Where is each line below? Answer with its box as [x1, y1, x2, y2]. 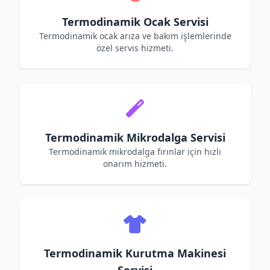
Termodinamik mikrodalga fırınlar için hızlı [49, 146, 221, 157]
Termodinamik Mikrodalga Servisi [45, 130, 225, 145]
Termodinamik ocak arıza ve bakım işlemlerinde [39, 30, 231, 42]
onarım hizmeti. [103, 158, 167, 169]
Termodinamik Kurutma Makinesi [44, 246, 226, 260]
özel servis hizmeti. [96, 42, 174, 54]
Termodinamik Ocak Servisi [61, 14, 209, 29]
